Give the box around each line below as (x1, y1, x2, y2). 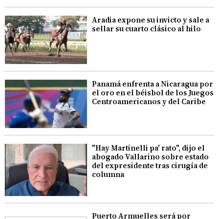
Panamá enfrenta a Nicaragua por (92, 78, 214, 89)
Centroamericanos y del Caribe (92, 96, 206, 107)
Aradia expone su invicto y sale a (92, 15, 210, 25)
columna (92, 169, 125, 179)
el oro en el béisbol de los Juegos (92, 87, 214, 98)
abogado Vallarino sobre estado (92, 151, 209, 162)
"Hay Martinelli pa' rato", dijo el (92, 142, 205, 153)
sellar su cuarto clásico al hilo (92, 23, 201, 34)
